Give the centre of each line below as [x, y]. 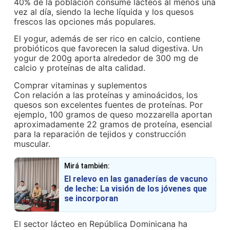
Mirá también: [87, 166]
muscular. [32, 143]
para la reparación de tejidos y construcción [100, 134]
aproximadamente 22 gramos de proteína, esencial [113, 124]
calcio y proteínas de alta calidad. [80, 68]
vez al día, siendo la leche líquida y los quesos [104, 12]
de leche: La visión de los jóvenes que [135, 188]
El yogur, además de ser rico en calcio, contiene [107, 39]
